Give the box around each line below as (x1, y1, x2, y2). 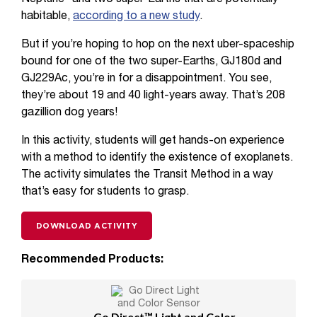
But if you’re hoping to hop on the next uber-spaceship (21, 40, 294, 50)
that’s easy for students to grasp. (21, 187, 189, 197)
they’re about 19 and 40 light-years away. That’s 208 (21, 91, 285, 100)
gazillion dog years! (21, 108, 117, 117)
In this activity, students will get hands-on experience (21, 136, 284, 146)
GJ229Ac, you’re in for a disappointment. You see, (21, 74, 272, 83)
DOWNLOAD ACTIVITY (35, 221, 138, 230)
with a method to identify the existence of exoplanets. (21, 153, 293, 163)
